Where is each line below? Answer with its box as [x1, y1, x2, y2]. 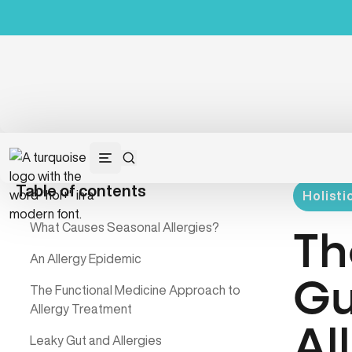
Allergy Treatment [30, 302, 132, 315]
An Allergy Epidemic [30, 252, 141, 265]
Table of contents [16, 182, 146, 199]
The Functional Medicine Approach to [30, 284, 240, 296]
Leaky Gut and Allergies [30, 334, 162, 346]
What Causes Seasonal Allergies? [30, 221, 219, 233]
